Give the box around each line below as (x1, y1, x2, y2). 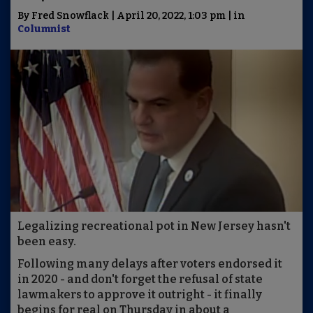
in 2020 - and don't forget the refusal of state (17, 272, 263, 286)
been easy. (17, 235, 76, 249)
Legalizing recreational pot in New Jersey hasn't (17, 219, 291, 233)
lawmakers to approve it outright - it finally (17, 288, 262, 302)
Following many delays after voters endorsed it (17, 257, 282, 271)
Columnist (17, 23, 71, 35)
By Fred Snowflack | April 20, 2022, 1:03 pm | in (17, 10, 245, 22)
